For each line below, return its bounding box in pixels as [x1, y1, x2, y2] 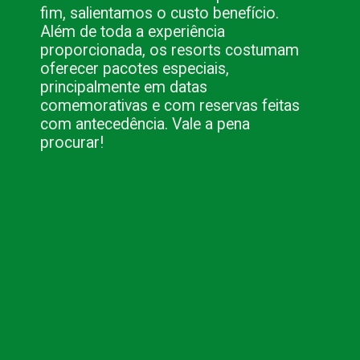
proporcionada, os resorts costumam [40, 40, 300, 59]
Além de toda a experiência [40, 22, 226, 41]
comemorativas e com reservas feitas [40, 96, 301, 115]
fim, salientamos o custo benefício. [40, 3, 280, 22]
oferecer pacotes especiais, [40, 59, 230, 78]
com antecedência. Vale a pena [40, 114, 251, 133]
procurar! [40, 133, 104, 152]
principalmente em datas [40, 77, 208, 96]
